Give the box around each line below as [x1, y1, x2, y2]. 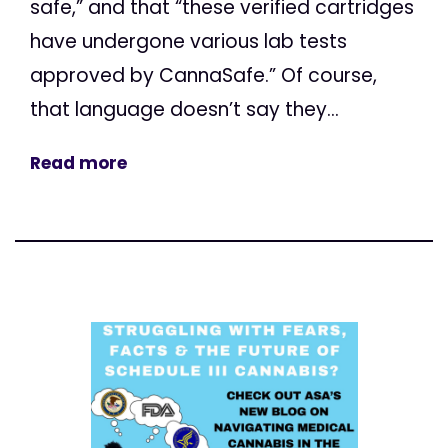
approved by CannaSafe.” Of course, [30, 62, 377, 90]
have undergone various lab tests [30, 28, 347, 56]
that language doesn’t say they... [30, 96, 339, 124]
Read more [30, 151, 127, 176]
